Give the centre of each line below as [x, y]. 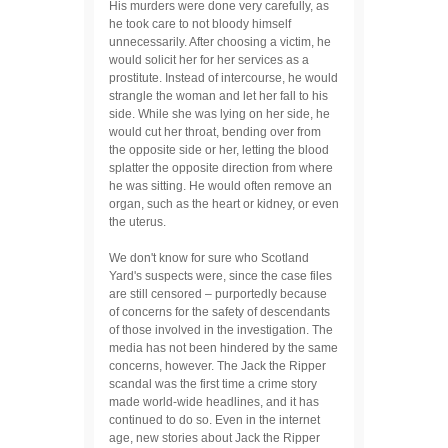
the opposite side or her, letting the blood [219, 149]
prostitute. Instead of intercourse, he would [223, 77]
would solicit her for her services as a [209, 59]
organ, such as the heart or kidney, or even [224, 203]
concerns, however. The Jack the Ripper [217, 365]
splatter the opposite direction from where [221, 167]
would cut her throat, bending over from [215, 131]
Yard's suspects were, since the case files [220, 275]
